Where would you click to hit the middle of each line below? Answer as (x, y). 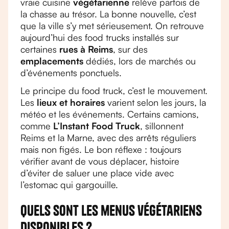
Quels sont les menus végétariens (111, 210)
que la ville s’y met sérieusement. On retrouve (112, 26)
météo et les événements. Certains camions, (110, 114)
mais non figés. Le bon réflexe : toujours (101, 149)
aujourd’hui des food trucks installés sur (100, 37)
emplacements (52, 61)
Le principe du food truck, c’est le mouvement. (114, 90)
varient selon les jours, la (155, 102)
